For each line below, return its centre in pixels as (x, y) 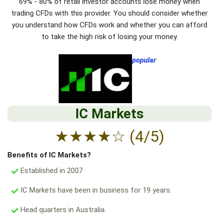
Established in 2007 (51, 171)
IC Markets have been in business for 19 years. (95, 190)
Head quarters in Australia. (62, 210)
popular (144, 60)
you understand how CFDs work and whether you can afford (109, 25)
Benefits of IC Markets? (49, 155)
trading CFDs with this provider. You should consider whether (109, 13)
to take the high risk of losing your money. (109, 37)
